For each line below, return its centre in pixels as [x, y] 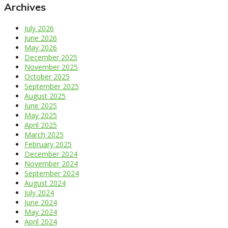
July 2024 [39, 192]
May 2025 [41, 115]
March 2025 [44, 134]
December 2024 [51, 154]
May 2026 [41, 47]
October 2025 [47, 76]
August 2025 [45, 96]
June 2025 [41, 105]
